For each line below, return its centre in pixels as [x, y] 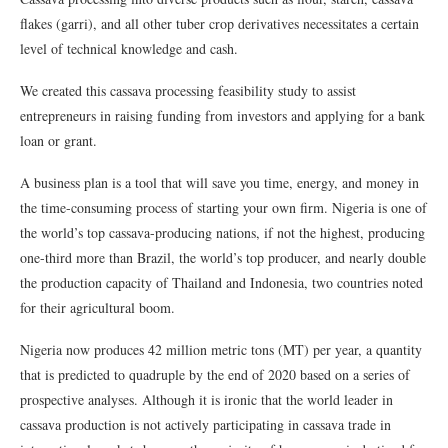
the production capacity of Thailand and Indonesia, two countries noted [221, 282]
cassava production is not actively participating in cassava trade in [205, 424]
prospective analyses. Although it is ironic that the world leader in [206, 399]
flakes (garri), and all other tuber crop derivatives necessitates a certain [219, 23]
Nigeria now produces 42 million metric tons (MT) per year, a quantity [221, 349]
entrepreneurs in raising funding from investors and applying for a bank [222, 115]
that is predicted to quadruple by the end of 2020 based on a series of [215, 374]
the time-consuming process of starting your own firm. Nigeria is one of [223, 207]
